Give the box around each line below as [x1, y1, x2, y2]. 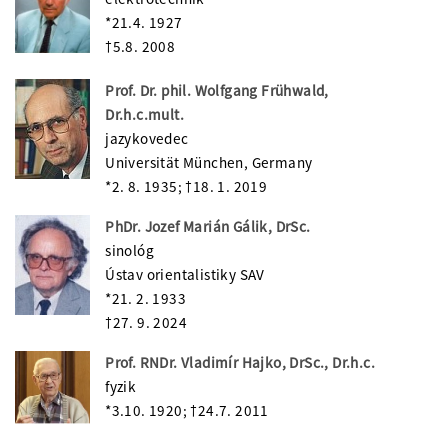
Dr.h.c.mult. [105, 104, 184, 124]
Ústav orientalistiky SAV [105, 264, 265, 284]
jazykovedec [105, 128, 189, 148]
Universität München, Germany [105, 152, 313, 172]
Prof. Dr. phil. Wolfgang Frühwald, [105, 80, 329, 100]
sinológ [105, 240, 154, 260]
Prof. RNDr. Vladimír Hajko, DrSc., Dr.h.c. [105, 352, 375, 372]
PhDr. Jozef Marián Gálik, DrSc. [105, 216, 311, 236]
